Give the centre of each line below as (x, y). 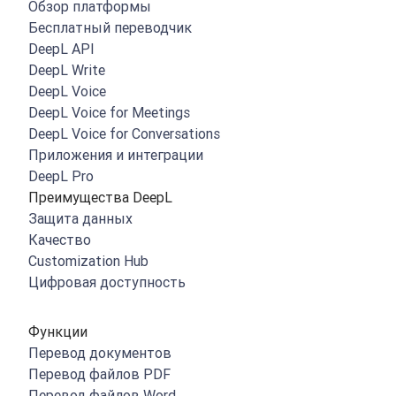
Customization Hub (88, 261)
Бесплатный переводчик (110, 27)
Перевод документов (100, 353)
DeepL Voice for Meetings (109, 112)
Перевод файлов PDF (99, 374)
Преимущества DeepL (100, 197)
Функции (58, 331)
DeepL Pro (61, 176)
